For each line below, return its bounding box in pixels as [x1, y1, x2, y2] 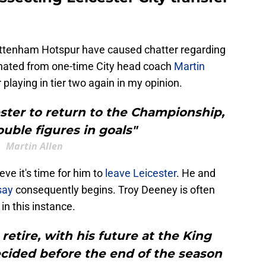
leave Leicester [105, 167, 176, 180]
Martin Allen [6, 140, 63, 153]
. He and [176, 167, 216, 180]
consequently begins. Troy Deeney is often [13, 183, 215, 197]
